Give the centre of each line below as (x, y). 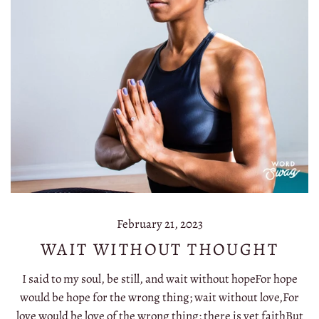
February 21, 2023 (159, 224)
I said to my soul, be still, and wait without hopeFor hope (159, 278)
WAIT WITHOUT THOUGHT (159, 249)
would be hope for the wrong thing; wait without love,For (159, 297)
